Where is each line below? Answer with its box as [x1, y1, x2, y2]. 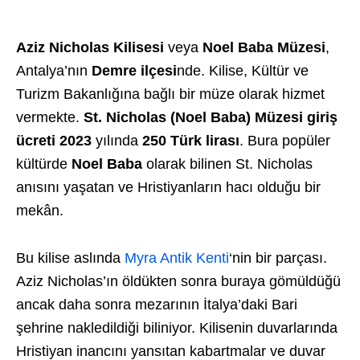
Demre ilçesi [92, 63, 177, 79]
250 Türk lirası [142, 133, 239, 149]
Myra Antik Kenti [125, 250, 229, 266]
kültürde [16, 156, 72, 172]
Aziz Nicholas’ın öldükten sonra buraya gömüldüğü [16, 273, 341, 289]
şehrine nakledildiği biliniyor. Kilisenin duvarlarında [16, 320, 337, 336]
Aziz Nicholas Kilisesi [16, 39, 164, 55]
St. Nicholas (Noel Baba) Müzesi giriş [84, 109, 337, 125]
